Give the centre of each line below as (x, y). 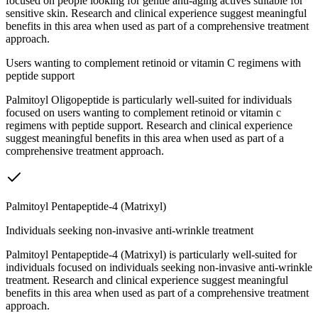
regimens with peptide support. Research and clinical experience (149, 126)
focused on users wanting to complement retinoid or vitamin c (143, 113)
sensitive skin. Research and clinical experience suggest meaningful (156, 13)
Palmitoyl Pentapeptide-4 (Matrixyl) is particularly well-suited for (151, 255)
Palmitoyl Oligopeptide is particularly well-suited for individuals (149, 100)
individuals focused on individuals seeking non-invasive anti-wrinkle (159, 268)
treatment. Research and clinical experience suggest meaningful (147, 280)
